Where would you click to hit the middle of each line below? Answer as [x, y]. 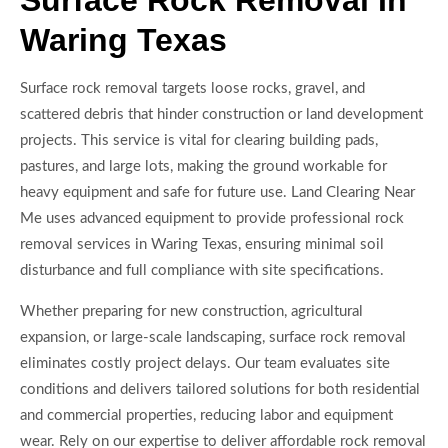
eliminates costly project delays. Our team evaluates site [205, 363]
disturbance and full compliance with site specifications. [202, 271]
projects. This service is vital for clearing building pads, [199, 141]
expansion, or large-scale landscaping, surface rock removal [213, 337]
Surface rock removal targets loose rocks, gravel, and [192, 89]
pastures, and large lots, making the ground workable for [203, 167]
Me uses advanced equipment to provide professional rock [212, 219]
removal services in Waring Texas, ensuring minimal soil [202, 245]
